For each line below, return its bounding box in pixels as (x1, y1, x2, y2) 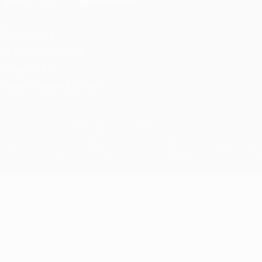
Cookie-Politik (5, 63, 56, 74)
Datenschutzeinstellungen (5, 80, 103, 91)
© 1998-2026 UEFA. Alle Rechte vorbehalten (5, 120, 170, 131)
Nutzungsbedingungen (5, 46, 89, 57)
